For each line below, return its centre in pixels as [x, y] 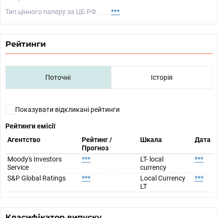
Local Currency [163, 178]
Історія [162, 77]
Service [18, 167]
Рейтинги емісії [30, 126]
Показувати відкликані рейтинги [67, 109]
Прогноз [95, 148]
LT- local [152, 159]
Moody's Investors [35, 159]
